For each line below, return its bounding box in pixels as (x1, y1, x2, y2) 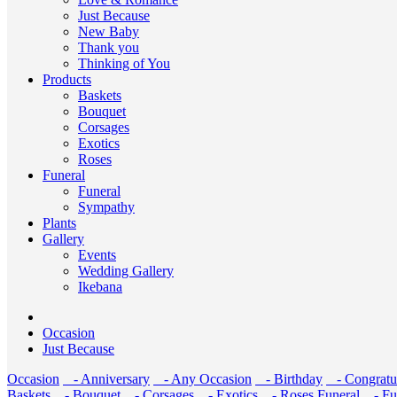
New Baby (78, 24, 139, 39)
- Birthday (255, 371, 323, 386)
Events (78, 247, 116, 262)
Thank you (78, 40, 139, 55)
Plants (43, 215, 76, 230)
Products (43, 72, 91, 87)
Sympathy (78, 199, 135, 214)
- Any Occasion (153, 371, 252, 386)
